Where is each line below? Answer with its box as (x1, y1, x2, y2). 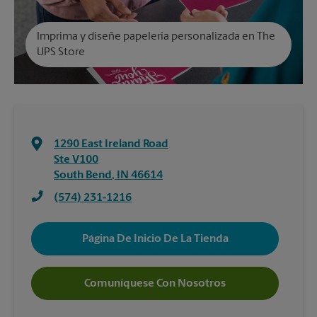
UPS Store (37, 47, 85, 58)
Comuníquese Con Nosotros (84, 277, 226, 289)
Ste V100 (54, 154, 98, 166)
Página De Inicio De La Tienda (81, 233, 229, 245)
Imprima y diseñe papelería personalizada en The (37, 31, 275, 42)
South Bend (54, 170, 112, 181)
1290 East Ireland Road (54, 139, 168, 150)
